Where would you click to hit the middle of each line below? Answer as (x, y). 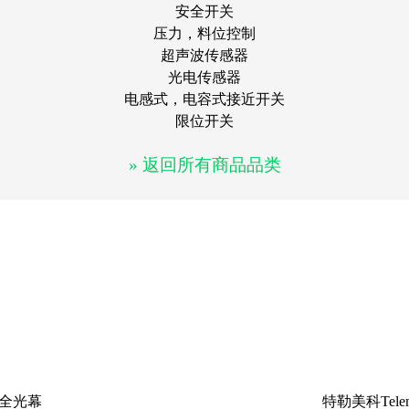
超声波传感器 (204, 56)
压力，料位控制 (204, 34)
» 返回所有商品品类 (204, 165)
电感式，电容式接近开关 (204, 100)
